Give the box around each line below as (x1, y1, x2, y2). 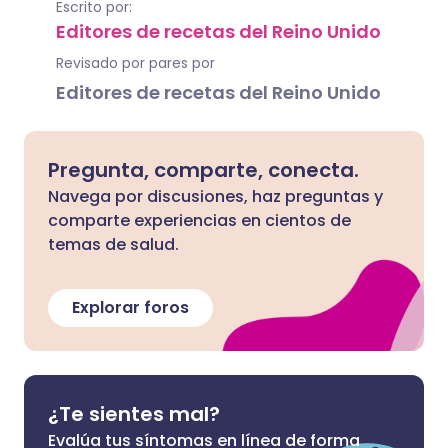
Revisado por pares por (56, 53, 215, 73)
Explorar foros (72, 296, 189, 319)
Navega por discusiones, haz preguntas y (48, 185, 383, 208)
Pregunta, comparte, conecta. (48, 156, 359, 184)
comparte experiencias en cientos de (48, 209, 351, 232)
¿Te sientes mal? (48, 400, 220, 428)
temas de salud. (48, 233, 179, 256)
